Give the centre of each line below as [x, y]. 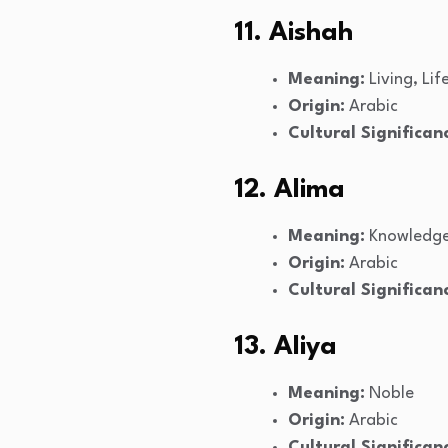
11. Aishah [293, 33]
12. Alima [289, 190]
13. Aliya [285, 347]
